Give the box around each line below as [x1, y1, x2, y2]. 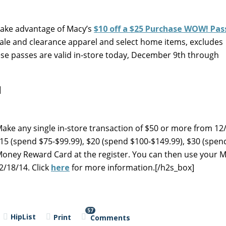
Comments [90, 212, 130, 222]
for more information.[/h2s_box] [70, 162, 194, 173]
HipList [10, 212, 36, 221]
